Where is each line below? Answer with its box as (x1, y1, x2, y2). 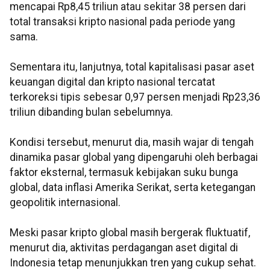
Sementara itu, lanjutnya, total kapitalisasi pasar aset (10, 61, 254, 74)
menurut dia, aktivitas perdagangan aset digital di (10, 242, 238, 254)
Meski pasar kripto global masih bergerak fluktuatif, (10, 227, 250, 239)
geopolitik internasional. (10, 196, 121, 209)
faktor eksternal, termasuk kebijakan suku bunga (10, 166, 238, 179)
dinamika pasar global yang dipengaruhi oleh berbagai (10, 151, 258, 164)
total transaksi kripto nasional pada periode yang (10, 16, 235, 28)
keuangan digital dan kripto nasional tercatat (10, 76, 215, 89)
